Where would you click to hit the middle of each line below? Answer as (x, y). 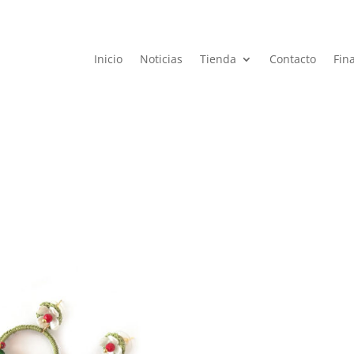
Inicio (109, 59)
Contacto (293, 59)
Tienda (218, 59)
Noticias (162, 59)
